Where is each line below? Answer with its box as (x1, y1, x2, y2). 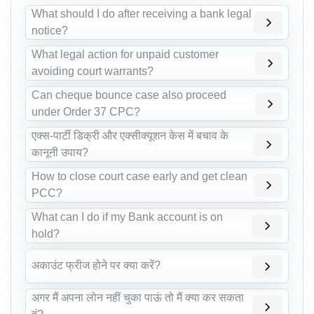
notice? (32, 24, 68, 36)
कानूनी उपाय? (32, 146, 88, 158)
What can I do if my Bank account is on (32, 210, 223, 223)
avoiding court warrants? (32, 64, 153, 77)
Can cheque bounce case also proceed (32, 88, 226, 101)
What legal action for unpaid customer (32, 48, 219, 60)
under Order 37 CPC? (32, 105, 140, 118)
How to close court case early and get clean (32, 170, 247, 182)
